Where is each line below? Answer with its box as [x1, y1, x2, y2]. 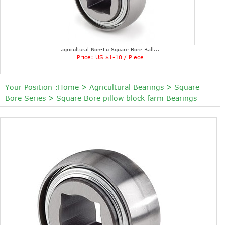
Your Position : [5, 83, 58, 92]
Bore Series [5, 94, 46, 103]
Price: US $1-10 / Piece [77, 54, 144, 61]
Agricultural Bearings [89, 83, 164, 92]
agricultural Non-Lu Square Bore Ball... [61, 46, 160, 53]
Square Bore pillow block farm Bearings [56, 94, 197, 103]
